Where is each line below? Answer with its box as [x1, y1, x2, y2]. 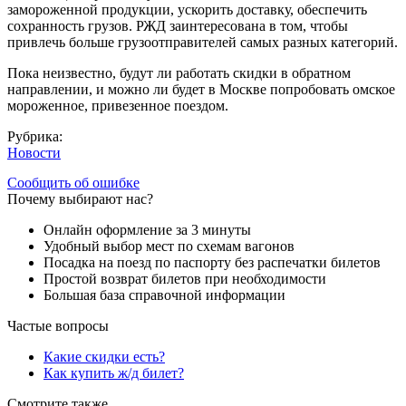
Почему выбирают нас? [7, 190, 153, 207]
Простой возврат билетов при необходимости [43, 270, 326, 286]
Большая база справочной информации [43, 286, 285, 303]
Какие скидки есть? [43, 348, 165, 364]
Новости [7, 144, 61, 160]
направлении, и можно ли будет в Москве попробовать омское [7, 81, 395, 97]
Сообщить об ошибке [7, 174, 140, 190]
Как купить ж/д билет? [43, 364, 184, 381]
